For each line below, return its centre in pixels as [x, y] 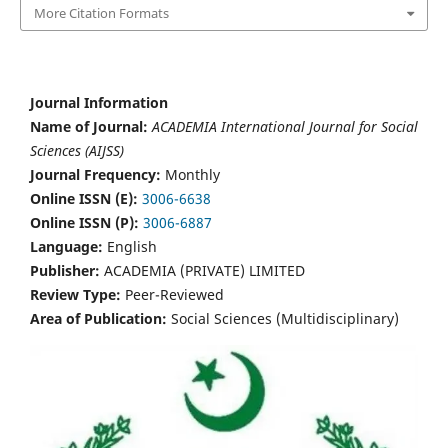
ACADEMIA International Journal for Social [285, 126]
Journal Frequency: [95, 174]
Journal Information [99, 102]
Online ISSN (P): [86, 222]
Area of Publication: [98, 318]
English [130, 246]
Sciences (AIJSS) [77, 150]
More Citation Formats [101, 13]
